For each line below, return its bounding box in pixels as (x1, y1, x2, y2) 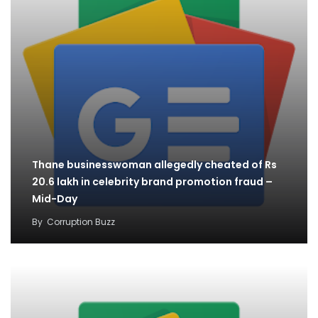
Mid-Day (32, 192, 77, 207)
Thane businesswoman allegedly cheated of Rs (32, 158, 277, 172)
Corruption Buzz (47, 216, 115, 229)
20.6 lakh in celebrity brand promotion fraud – (32, 175, 273, 190)
